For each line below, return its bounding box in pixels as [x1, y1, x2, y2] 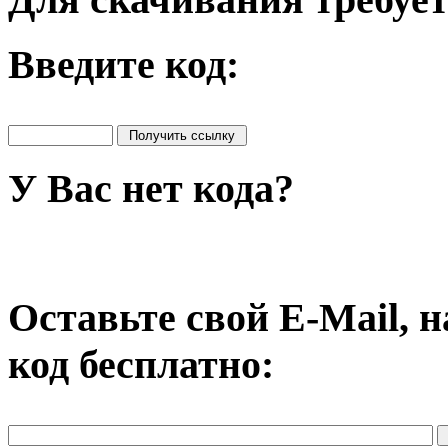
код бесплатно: [8, 342, 274, 388]
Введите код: [8, 42, 239, 88]
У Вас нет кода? [8, 165, 294, 211]
